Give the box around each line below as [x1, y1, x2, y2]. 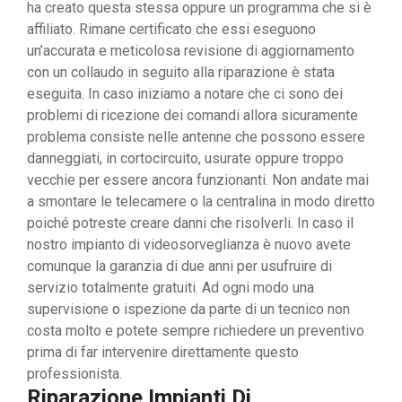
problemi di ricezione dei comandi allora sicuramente [27, 107, 358, 125]
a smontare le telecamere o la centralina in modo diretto [27, 193, 375, 211]
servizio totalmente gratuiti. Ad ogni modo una [27, 279, 314, 297]
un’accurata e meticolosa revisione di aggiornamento [27, 42, 354, 60]
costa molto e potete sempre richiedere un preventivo [27, 322, 364, 340]
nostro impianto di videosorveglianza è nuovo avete [27, 236, 351, 254]
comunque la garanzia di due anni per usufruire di [27, 258, 332, 275]
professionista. [27, 365, 122, 383]
